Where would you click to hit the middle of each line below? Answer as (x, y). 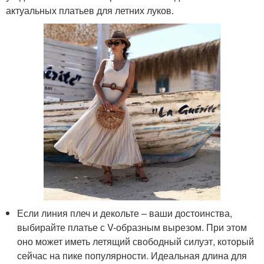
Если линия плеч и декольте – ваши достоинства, (125, 213)
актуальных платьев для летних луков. (90, 10)
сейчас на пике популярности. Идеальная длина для (132, 255)
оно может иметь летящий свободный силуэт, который (136, 241)
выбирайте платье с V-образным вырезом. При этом (132, 227)
